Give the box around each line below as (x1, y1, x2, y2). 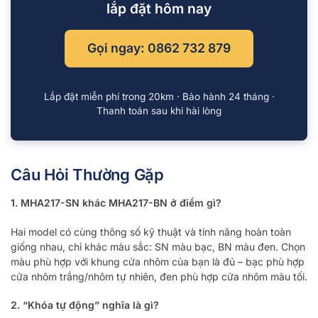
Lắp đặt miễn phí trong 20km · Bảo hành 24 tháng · (43, 91, 275, 103)
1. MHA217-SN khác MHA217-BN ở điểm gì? (11, 197, 221, 209)
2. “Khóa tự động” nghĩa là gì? (11, 299, 159, 312)
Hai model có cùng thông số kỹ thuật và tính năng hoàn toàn (11, 225, 291, 238)
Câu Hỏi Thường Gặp (11, 165, 165, 185)
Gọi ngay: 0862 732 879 (87, 40, 231, 56)
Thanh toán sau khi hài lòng (97, 105, 221, 117)
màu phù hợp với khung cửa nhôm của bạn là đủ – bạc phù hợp (11, 255, 305, 268)
